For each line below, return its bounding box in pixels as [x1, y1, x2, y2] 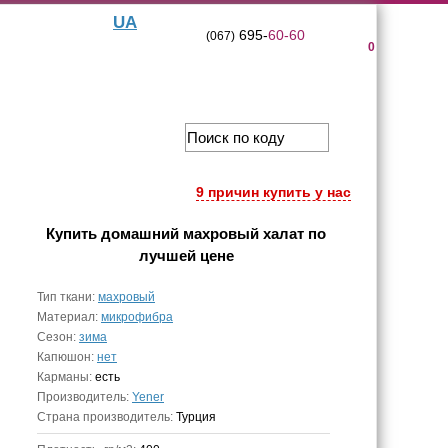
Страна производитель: [37, 410, 176, 424]
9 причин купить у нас [196, 184, 351, 200]
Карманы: [37, 370, 95, 384]
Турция [176, 410, 216, 424]
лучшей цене [138, 247, 234, 264]
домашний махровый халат [101, 225, 304, 242]
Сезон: [37, 330, 79, 344]
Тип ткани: [37, 290, 98, 304]
